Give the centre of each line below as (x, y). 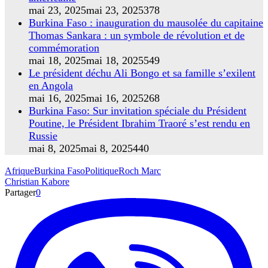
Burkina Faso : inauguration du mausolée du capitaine (146, 22)
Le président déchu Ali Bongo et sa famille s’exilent (142, 73)
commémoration (64, 48)
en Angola (51, 85)
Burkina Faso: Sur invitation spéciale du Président (138, 110)
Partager (20, 192)
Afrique (19, 170)
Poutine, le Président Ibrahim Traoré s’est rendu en (139, 123)
